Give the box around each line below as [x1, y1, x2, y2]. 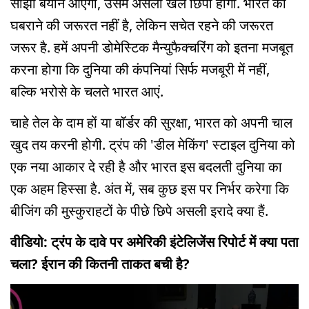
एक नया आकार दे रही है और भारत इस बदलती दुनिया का [10, 157, 282, 176]
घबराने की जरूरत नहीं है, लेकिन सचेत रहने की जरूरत [10, 16, 273, 35]
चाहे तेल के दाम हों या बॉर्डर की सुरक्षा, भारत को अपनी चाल [10, 112, 292, 132]
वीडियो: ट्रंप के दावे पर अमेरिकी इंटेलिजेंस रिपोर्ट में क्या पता [10, 232, 299, 251]
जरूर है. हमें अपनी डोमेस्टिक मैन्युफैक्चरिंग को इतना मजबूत [10, 38, 293, 57]
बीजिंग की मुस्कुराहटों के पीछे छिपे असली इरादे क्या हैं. [10, 201, 268, 220]
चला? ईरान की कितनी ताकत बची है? [10, 254, 190, 273]
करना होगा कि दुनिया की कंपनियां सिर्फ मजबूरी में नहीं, [10, 60, 270, 79]
